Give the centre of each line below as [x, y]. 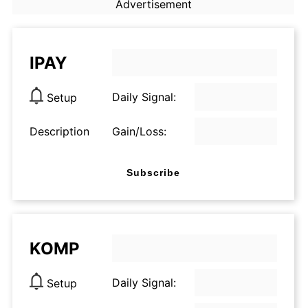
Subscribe [153, 172]
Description [59, 131]
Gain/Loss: [139, 131]
